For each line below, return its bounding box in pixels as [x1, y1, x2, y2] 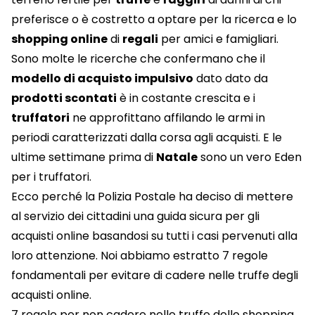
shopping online [11, 31, 108, 48]
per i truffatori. [11, 169, 91, 186]
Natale [156, 149, 198, 166]
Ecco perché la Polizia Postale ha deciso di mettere [11, 188, 293, 205]
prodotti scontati [11, 90, 117, 107]
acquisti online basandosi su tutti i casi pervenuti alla [11, 228, 297, 245]
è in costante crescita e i [117, 90, 255, 107]
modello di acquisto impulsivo [11, 70, 193, 87]
